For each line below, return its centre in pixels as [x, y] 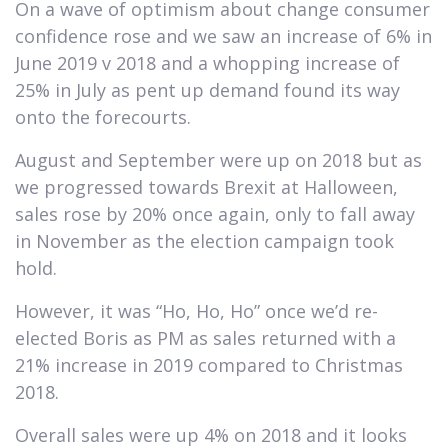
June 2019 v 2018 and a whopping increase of [207, 62]
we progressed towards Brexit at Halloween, [206, 186]
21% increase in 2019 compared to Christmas [209, 364]
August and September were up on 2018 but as [218, 159]
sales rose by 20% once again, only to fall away [215, 213]
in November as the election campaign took [204, 240]
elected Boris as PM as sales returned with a [205, 337]
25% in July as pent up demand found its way [207, 89]
